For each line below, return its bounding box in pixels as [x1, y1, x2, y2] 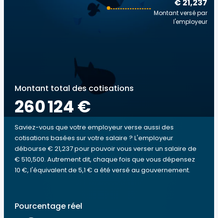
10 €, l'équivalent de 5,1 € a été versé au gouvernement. [15, 165, 190, 175]
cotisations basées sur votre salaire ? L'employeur [15, 133, 173, 143]
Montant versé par [154, 9, 207, 17]
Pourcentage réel [15, 200, 82, 212]
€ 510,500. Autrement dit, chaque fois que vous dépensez [15, 155, 195, 164]
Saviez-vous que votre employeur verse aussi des [15, 123, 174, 132]
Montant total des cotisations [15, 83, 134, 94]
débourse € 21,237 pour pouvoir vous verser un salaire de [15, 144, 197, 153]
